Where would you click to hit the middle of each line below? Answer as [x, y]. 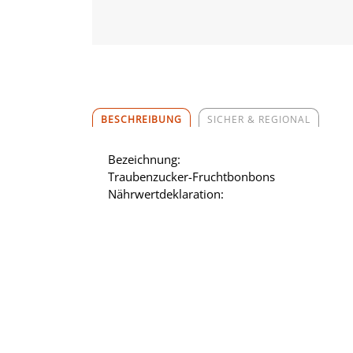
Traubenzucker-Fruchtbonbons [191, 176]
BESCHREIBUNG [141, 119]
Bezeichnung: [144, 159]
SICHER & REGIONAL [259, 119]
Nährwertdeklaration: [166, 193]
